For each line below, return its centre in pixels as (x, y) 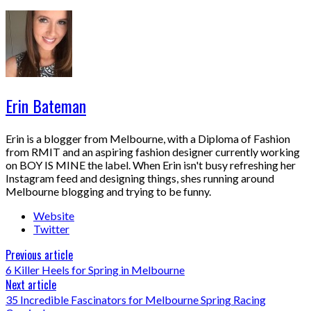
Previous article (39, 255)
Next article (31, 285)
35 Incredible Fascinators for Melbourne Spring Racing (136, 300)
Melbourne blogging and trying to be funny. (108, 192)
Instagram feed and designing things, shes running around (140, 178)
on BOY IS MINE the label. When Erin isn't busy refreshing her (151, 165)
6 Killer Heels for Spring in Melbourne (95, 270)
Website (54, 216)
